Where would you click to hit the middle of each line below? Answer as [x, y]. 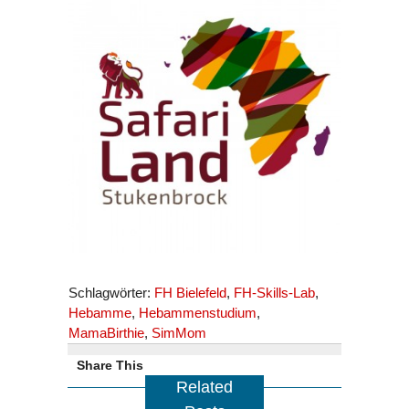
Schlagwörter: [111, 292]
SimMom [179, 332]
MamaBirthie [106, 332]
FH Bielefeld [190, 292]
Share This [110, 365]
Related [204, 387]
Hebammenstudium [198, 312]
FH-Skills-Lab [274, 292]
